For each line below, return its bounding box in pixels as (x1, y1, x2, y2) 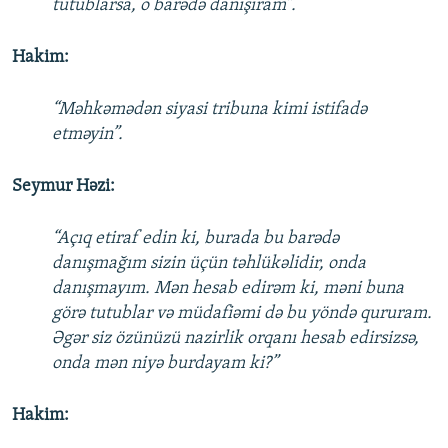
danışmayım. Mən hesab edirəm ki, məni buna (52, 279, 404, 299)
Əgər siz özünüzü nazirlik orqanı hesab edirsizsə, (52, 329, 419, 349)
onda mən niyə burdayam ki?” (52, 354, 278, 374)
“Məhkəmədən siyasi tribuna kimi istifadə (52, 100, 367, 120)
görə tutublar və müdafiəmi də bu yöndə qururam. (52, 304, 432, 324)
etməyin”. (52, 125, 123, 145)
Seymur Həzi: (12, 177, 115, 197)
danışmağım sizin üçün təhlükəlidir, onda (52, 254, 366, 274)
